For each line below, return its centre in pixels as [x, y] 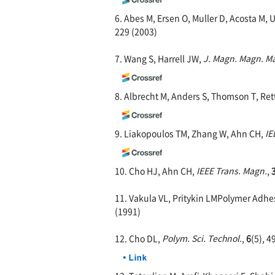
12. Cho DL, [138, 238]
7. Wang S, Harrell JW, [159, 58]
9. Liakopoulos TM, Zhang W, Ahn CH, [190, 133]
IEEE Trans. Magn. [232, 171]
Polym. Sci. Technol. [202, 238]
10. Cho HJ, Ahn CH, [156, 171]
